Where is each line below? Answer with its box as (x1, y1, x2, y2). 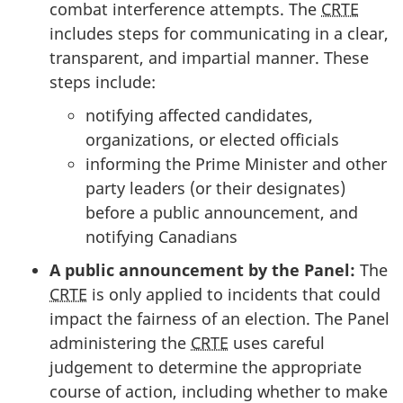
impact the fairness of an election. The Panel (49, 308, 390, 330)
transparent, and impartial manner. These (49, 47, 369, 69)
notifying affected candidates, (85, 104, 313, 127)
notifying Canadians (85, 226, 237, 248)
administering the (49, 332, 191, 354)
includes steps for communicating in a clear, (49, 22, 389, 45)
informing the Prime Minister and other (85, 153, 387, 175)
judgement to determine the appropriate (49, 356, 362, 379)
